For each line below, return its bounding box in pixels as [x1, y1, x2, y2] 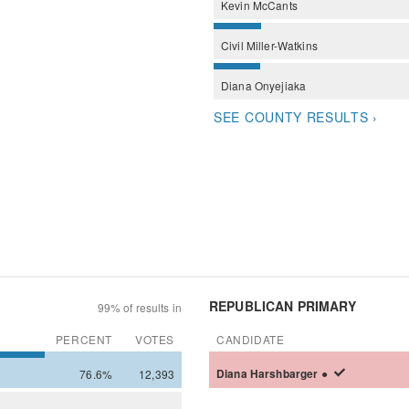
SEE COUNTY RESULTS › [214, 107, 378, 126]
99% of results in [97, 299, 182, 315]
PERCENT [55, 330, 112, 347]
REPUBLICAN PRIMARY [209, 296, 357, 315]
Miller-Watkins [246, 37, 318, 53]
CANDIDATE [216, 330, 285, 347]
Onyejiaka [254, 77, 307, 93]
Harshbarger [249, 365, 321, 382]
